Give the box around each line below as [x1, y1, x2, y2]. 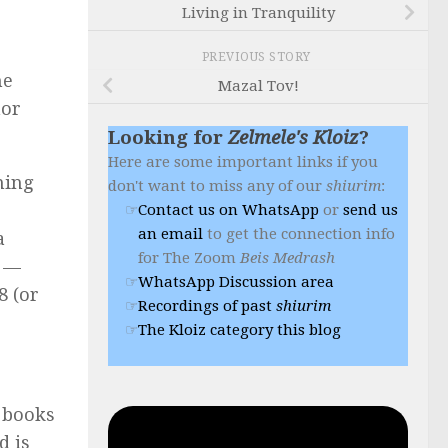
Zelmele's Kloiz [228, 126, 359, 149]
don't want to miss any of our [108, 176, 326, 195]
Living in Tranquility [181, 4, 335, 23]
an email [138, 224, 203, 243]
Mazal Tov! [217, 77, 299, 96]
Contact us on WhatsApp [138, 200, 319, 219]
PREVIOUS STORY [201, 49, 315, 64]
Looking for [108, 126, 228, 149]
